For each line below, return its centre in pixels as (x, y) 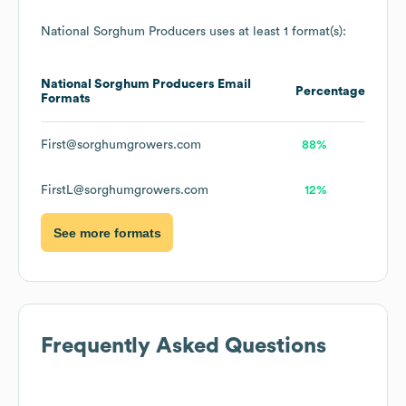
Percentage (330, 92)
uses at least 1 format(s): (276, 32)
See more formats (107, 232)
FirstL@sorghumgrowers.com (125, 191)
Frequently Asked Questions (184, 347)
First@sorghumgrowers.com (121, 145)
